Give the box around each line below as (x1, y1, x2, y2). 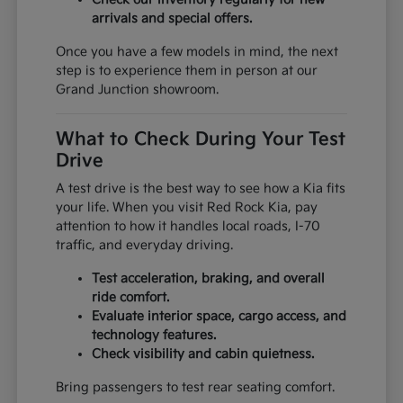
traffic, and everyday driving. (56, 237, 234, 254)
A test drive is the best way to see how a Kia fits (56, 181, 346, 197)
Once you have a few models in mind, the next (56, 44, 339, 60)
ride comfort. (92, 290, 170, 306)
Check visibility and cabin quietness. (92, 346, 315, 363)
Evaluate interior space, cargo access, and (92, 309, 347, 325)
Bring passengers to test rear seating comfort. (56, 380, 336, 396)
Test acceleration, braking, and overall (92, 271, 326, 287)
